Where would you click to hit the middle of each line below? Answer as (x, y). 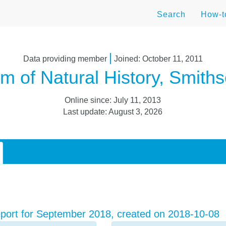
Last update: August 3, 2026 (113, 112)
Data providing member (66, 59)
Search (171, 14)
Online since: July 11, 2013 (113, 100)
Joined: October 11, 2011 (157, 59)
